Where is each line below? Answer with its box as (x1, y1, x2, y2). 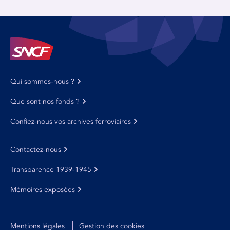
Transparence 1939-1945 (10, 165, 91, 174)
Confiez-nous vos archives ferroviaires (10, 117, 131, 126)
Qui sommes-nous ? (10, 77, 74, 86)
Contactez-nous (10, 145, 61, 154)
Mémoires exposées (10, 185, 75, 194)
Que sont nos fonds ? (10, 97, 80, 106)
